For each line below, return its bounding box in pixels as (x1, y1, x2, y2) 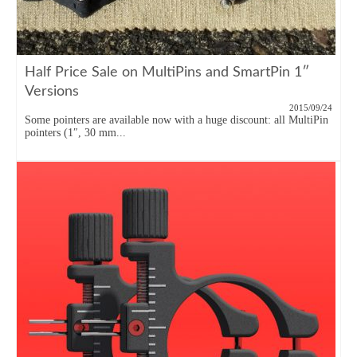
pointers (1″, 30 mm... (25, 127, 126, 139)
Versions (25, 84, 79, 99)
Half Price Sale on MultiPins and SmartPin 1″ (25, 65, 309, 80)
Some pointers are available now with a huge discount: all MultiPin (25, 114, 328, 126)
